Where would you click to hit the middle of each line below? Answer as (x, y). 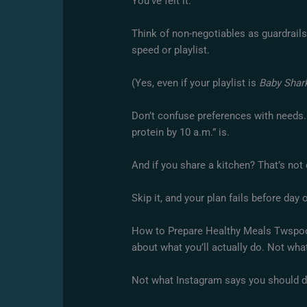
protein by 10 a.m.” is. (181, 133)
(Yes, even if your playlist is (196, 83)
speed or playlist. (171, 50)
